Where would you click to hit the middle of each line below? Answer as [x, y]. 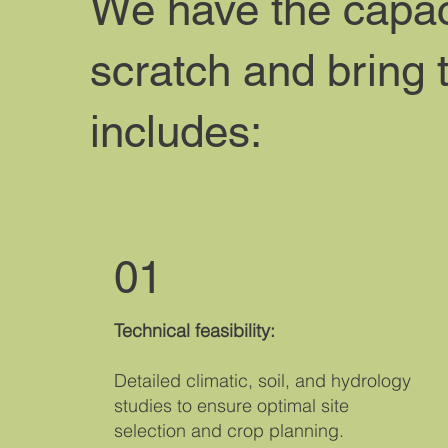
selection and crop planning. [229, 430]
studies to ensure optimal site [232, 405]
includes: [176, 132]
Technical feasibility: [195, 330]
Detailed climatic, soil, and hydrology [263, 380]
